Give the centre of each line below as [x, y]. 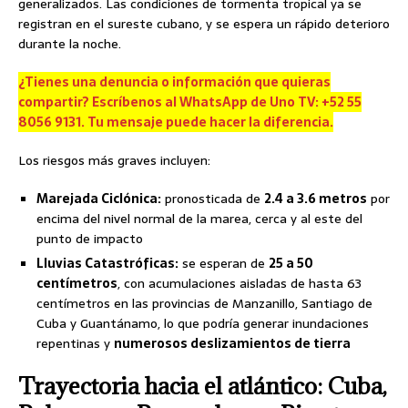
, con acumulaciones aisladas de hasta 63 [240, 283]
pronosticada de [213, 198]
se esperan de [224, 263]
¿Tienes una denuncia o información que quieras [174, 82]
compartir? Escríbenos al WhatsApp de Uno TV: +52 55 [190, 102]
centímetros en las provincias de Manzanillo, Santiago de [204, 303]
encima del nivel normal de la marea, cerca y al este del [199, 218]
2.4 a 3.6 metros [316, 198]
